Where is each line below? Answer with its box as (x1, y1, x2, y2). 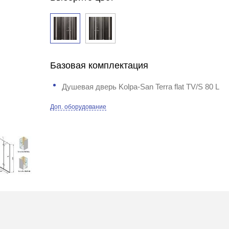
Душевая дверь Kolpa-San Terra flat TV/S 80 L (62, 82, 220, 91)
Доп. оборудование (50, 104, 107, 110)
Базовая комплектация (50, 60, 149, 71)
